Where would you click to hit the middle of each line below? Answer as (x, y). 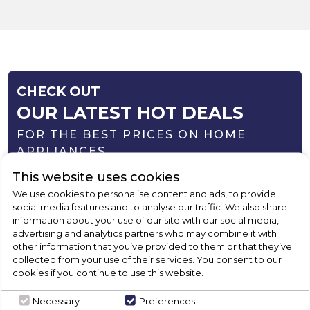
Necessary (56, 300)
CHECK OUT (58, 92)
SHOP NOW (93, 188)
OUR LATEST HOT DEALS (130, 113)
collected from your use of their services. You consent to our (147, 259)
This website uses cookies (96, 177)
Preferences (167, 300)
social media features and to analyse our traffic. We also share (150, 207)
